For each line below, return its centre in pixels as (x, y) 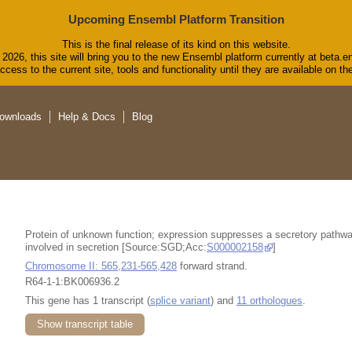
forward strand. (212, 266)
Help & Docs (87, 117)
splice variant (180, 300)
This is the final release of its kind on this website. (176, 45)
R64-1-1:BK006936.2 (72, 281)
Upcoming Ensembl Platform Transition (176, 19)
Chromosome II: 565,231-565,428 (101, 266)
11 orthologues (269, 300)
